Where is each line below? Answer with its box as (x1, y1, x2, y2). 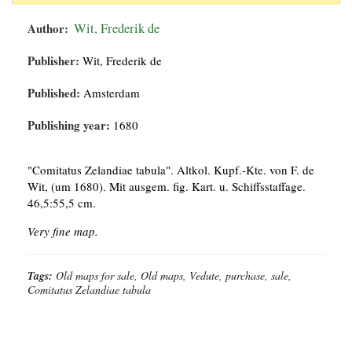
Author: (27, 20, 68, 38)
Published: (27, 84, 80, 102)
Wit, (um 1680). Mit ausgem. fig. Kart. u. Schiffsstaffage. (27, 178, 306, 195)
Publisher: (27, 52, 79, 70)
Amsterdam (80, 85, 140, 101)
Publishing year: (27, 116, 110, 134)
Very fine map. (27, 223, 98, 240)
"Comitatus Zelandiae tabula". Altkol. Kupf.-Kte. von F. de (27, 162, 314, 178)
